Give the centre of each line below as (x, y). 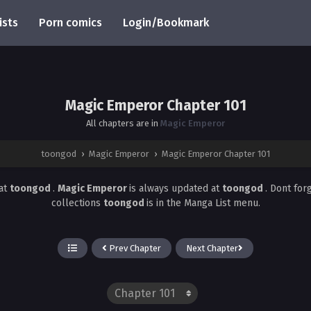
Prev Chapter (134, 248)
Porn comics (70, 23)
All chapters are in (123, 123)
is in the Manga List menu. (203, 203)
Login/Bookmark (166, 23)
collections (77, 203)
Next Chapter (212, 248)
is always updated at (176, 188)
